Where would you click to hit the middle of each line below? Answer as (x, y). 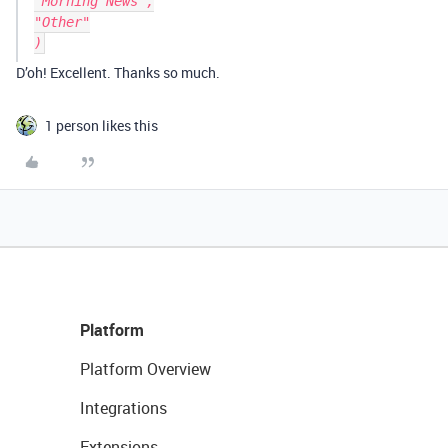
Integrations (123, 408)
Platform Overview (145, 369)
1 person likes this (101, 125)
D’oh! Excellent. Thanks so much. (118, 72)
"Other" (62, 22)
